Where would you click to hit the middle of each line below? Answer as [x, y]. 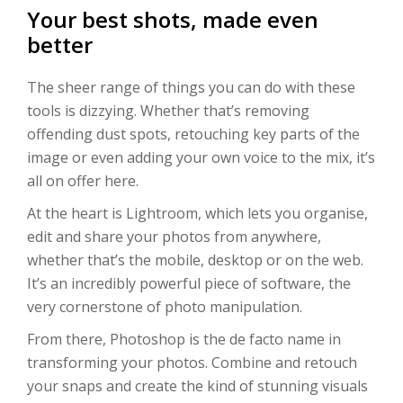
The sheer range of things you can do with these [191, 87]
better [60, 45]
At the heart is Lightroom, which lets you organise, [197, 213]
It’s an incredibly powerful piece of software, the [189, 283]
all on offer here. [83, 181]
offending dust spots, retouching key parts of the [193, 134]
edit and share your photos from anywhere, [174, 237]
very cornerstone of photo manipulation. [165, 307]
